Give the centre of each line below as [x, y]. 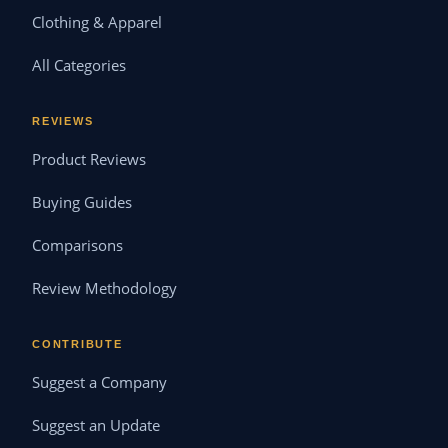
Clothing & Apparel [97, 23]
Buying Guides [82, 203]
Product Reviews [89, 160]
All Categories [79, 66]
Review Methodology [104, 289]
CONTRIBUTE [77, 344]
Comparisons [77, 246]
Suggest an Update [96, 426]
